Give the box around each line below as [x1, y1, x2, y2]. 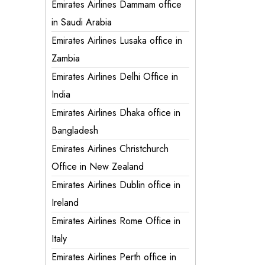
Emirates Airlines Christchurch [51, 142, 169, 156]
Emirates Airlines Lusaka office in [51, 34, 182, 47]
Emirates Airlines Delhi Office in [51, 70, 178, 83]
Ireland [51, 196, 79, 209]
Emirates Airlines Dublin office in [51, 178, 180, 192]
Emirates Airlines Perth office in [51, 250, 176, 264]
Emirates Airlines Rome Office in [51, 214, 180, 228]
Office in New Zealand [51, 160, 144, 173]
